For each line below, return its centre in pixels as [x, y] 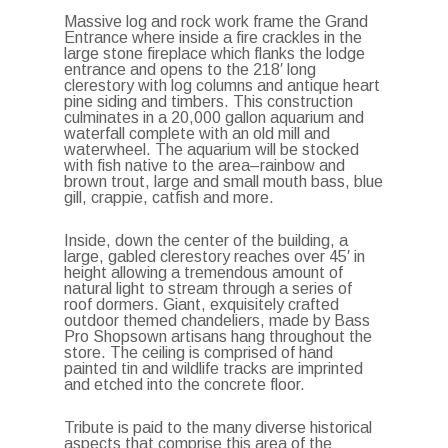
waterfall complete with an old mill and [197, 133]
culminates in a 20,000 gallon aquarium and [214, 117]
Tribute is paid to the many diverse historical [218, 427]
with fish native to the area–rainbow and [205, 165]
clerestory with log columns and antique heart [222, 85]
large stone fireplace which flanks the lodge [215, 53]
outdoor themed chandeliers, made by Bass [217, 320]
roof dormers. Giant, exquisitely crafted [202, 304]
